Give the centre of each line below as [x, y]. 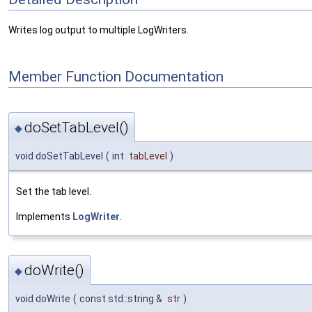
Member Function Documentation [116, 76]
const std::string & [122, 299]
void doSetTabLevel [59, 156]
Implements [44, 216]
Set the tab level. [54, 191]
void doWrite [43, 299]
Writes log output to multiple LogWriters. [99, 30]
